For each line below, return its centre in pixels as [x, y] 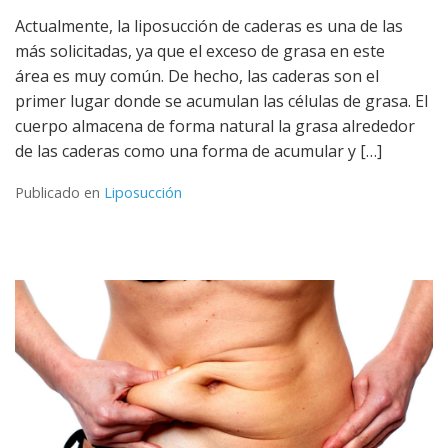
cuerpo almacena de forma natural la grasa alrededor [215, 125]
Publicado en [59, 192]
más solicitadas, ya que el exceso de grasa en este [200, 50]
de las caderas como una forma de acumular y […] [198, 150]
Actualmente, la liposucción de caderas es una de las [209, 25]
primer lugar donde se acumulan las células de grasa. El [221, 100]
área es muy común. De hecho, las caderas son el [197, 75]
